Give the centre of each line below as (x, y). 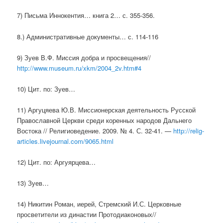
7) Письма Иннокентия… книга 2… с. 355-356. (86, 15)
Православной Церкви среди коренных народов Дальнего (105, 120)
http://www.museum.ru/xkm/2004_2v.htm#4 (79, 68)
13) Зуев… (33, 183)
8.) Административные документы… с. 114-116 (88, 36)
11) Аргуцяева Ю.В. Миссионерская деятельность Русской (107, 110)
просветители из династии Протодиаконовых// (87, 215)
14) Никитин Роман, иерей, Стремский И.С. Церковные (99, 204)
